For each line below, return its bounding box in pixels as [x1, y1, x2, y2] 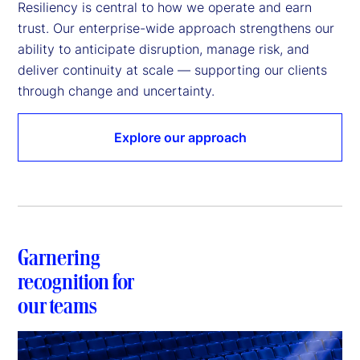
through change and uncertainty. [18, 82, 219, 99]
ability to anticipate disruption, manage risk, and [18, 40, 309, 57]
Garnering [18, 243, 100, 271]
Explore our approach [113, 129, 247, 145]
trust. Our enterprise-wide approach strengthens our [18, 19, 334, 36]
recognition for [18, 267, 134, 295]
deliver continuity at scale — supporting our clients [18, 61, 327, 78]
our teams [18, 291, 97, 319]
